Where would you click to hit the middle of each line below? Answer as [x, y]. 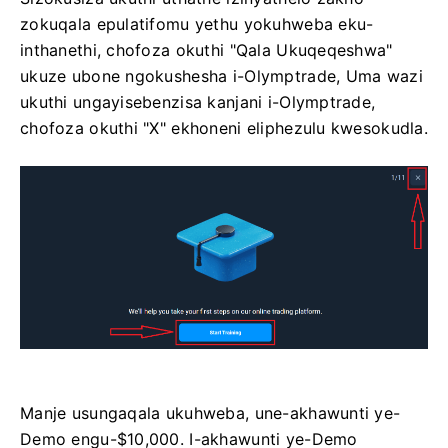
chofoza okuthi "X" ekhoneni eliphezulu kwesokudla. [224, 128]
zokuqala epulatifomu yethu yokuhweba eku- [197, 24]
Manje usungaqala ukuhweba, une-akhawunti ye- [210, 413]
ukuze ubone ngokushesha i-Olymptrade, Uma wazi [221, 76]
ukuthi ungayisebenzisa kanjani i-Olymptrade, [198, 102]
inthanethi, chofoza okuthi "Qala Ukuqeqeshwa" [206, 50]
